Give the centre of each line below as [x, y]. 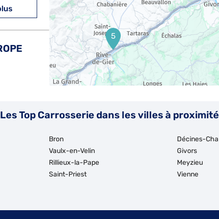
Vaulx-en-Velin [72, 151]
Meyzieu [190, 163]
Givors [187, 151]
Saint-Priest [68, 174]
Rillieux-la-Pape [74, 163]
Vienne [188, 174]
